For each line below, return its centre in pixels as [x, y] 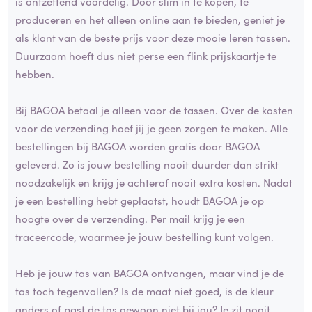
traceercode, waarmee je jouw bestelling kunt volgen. [145, 236]
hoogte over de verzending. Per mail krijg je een [130, 218]
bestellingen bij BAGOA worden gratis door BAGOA [138, 146]
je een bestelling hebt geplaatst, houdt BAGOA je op [140, 200]
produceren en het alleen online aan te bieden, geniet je [150, 19]
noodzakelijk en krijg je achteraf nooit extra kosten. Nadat [154, 182]
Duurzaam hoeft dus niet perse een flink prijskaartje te [146, 55]
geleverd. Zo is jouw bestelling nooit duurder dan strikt [147, 164]
